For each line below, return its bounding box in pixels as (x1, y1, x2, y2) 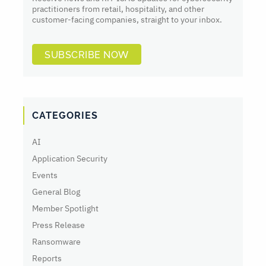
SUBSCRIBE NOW (45, 49, 129, 61)
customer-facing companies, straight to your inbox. (32, 14, 222, 26)
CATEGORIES (32, 110, 98, 122)
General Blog (32, 186, 80, 198)
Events (32, 170, 58, 181)
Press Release (32, 220, 85, 231)
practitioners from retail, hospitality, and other (32, 4, 204, 15)
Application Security (32, 153, 107, 164)
